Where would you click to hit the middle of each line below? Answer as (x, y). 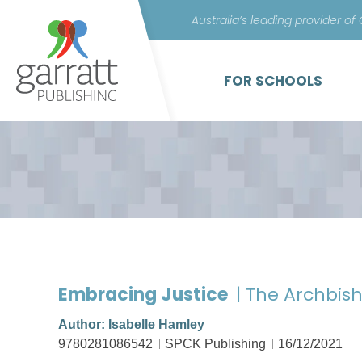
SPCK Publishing (215, 344)
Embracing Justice (145, 295)
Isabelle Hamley (156, 324)
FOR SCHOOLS (273, 81)
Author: (83, 324)
